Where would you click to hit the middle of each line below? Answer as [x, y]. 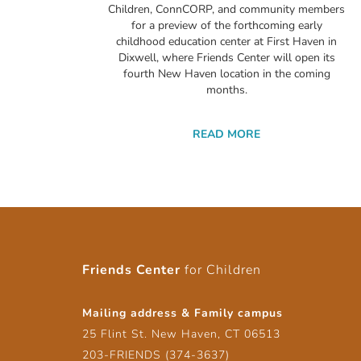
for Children [221, 270]
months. [226, 90]
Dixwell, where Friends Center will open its [226, 58]
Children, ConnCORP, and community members [226, 10]
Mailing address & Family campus [183, 313]
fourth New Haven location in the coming [226, 74]
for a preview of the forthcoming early [226, 26]
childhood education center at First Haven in [226, 42]
